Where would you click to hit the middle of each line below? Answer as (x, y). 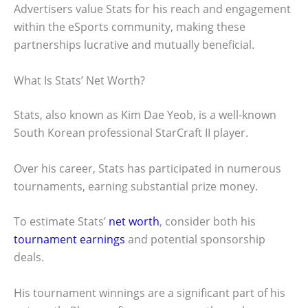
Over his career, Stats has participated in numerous (147, 168)
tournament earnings (69, 240)
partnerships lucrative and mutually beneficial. (134, 45)
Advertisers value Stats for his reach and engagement (152, 9)
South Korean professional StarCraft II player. (131, 133)
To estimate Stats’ (61, 222)
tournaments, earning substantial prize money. (136, 186)
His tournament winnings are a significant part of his (150, 293)
